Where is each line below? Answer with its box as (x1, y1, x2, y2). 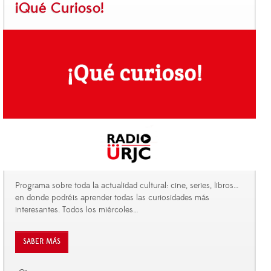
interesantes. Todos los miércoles (15, 204, 133, 215)
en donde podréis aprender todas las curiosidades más (15, 192, 209, 203)
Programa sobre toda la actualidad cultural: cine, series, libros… (15, 180, 238, 191)
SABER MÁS (23, 237, 60, 246)
